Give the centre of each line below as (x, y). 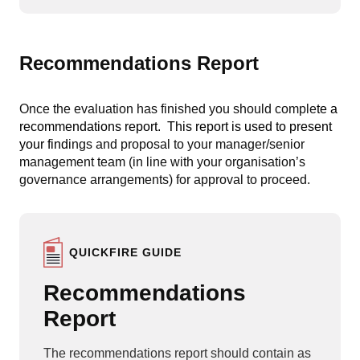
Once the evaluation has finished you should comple (168, 109)
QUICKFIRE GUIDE (125, 252)
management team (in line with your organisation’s (162, 162)
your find (44, 145)
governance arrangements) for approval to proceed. (165, 180)
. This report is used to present (245, 127)
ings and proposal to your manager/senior (186, 145)
